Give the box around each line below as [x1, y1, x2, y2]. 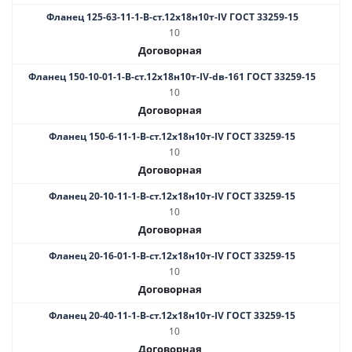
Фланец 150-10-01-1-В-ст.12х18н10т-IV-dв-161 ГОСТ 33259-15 [28, 70, 316, 83]
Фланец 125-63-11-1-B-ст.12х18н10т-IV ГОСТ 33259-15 [46, 10, 299, 24]
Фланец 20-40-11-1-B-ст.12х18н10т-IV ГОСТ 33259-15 [49, 309, 295, 322]
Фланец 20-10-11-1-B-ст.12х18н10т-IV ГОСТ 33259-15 [49, 189, 295, 203]
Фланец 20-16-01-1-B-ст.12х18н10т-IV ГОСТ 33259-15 [49, 249, 295, 262]
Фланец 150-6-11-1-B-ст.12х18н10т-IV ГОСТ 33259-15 [49, 130, 295, 143]
